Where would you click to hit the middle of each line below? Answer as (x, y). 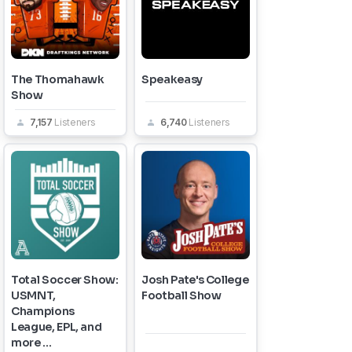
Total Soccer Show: (65, 280)
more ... (31, 343)
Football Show (181, 295)
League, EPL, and (57, 327)
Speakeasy (172, 79)
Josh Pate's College (195, 280)
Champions (43, 311)
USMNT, (33, 295)
